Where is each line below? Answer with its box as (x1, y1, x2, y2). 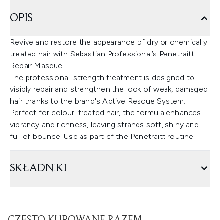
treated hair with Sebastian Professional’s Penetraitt (10, 49, 194, 58)
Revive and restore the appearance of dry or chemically (10, 37, 207, 47)
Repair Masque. (10, 61, 64, 70)
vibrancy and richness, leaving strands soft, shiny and (10, 120, 199, 129)
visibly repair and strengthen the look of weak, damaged (10, 84, 208, 94)
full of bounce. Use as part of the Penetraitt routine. (10, 132, 195, 141)
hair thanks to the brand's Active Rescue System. (10, 96, 186, 106)
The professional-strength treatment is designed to (10, 73, 195, 82)
